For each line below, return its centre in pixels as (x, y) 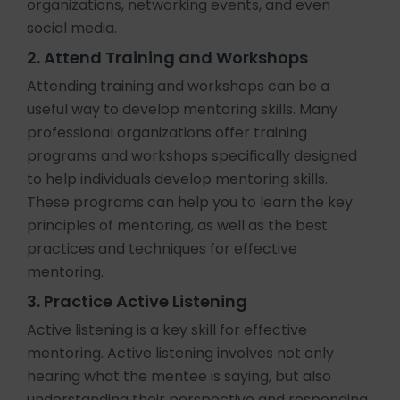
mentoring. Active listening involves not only (180, 353)
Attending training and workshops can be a (178, 86)
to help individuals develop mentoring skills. (177, 179)
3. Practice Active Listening (137, 301)
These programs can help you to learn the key (190, 202)
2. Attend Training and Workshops (167, 58)
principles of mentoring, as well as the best (177, 225)
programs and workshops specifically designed (192, 156)
